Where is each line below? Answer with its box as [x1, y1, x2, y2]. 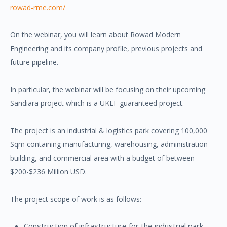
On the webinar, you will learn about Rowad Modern [10, 29, 181, 40]
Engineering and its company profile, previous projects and [10, 43, 202, 53]
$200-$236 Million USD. [10, 166, 87, 176]
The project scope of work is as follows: [10, 194, 141, 204]
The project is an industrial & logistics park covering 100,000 [10, 125, 207, 135]
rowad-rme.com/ [10, 2, 65, 12]
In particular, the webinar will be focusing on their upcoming [10, 84, 205, 94]
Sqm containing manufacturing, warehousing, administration [10, 139, 208, 149]
